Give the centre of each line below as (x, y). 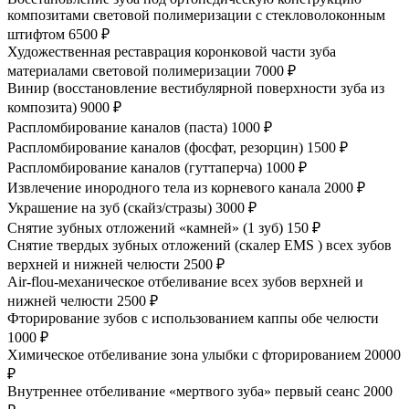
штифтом (36, 34)
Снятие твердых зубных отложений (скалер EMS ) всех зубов (199, 245)
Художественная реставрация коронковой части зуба (172, 51)
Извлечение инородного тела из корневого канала (164, 187)
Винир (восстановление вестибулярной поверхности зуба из (196, 88)
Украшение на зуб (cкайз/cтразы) (110, 207)
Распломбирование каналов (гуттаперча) (135, 167)
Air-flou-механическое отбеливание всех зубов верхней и (185, 281)
